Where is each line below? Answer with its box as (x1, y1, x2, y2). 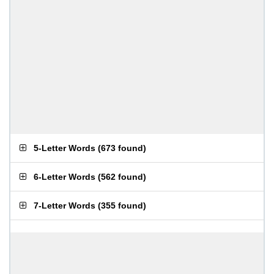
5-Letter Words (34, 143, 95, 153)
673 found (101, 143, 143, 153)
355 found (101, 201, 143, 210)
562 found (101, 172, 143, 182)
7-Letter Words (34, 201, 95, 210)
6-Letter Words (34, 172, 95, 182)
